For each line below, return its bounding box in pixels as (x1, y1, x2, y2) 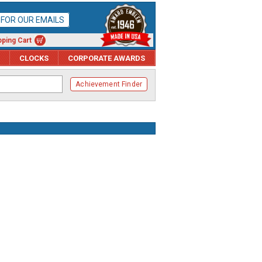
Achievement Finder (75, 80, 142, 88)
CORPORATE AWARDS (68, 53, 145, 63)
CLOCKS (19, 53, 49, 63)
